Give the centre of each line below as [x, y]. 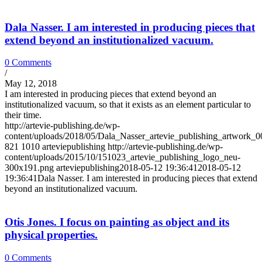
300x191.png [29, 168]
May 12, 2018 [31, 84]
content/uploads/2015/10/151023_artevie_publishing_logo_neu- [123, 157]
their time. [23, 115]
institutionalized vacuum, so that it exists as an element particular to [128, 105]
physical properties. [51, 235]
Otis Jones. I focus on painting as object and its [117, 222]
